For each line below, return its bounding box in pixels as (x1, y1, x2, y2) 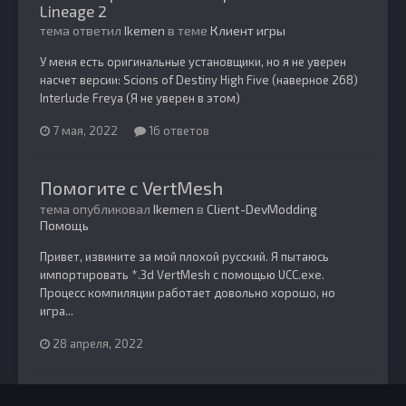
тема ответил (40, 23, 124, 39)
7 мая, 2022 (53, 123, 118, 139)
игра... (40, 304, 73, 319)
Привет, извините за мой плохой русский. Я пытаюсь (40, 249, 329, 265)
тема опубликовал (40, 201, 153, 217)
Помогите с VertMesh (40, 177, 223, 199)
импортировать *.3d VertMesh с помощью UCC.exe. (40, 267, 324, 283)
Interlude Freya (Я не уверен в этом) (40, 91, 240, 106)
